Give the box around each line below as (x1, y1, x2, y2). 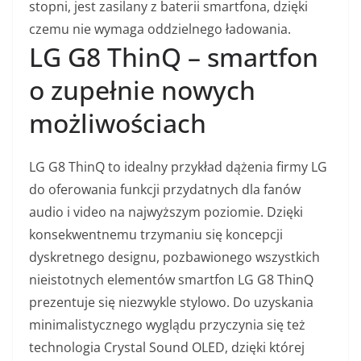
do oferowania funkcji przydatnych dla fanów (29, 180, 301, 198)
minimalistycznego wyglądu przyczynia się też (29, 315, 305, 334)
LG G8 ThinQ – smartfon (29, 39, 318, 74)
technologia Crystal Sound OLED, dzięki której (29, 338, 305, 356)
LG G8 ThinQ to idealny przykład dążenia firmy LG (29, 157, 327, 176)
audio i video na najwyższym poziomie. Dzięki (29, 202, 303, 221)
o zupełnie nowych (29, 72, 255, 107)
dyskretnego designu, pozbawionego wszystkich (29, 247, 320, 266)
